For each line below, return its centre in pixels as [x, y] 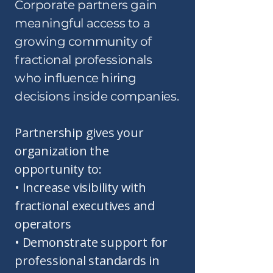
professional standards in [87, 261]
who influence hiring [76, 78]
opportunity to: [58, 169]
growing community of [83, 41]
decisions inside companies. [97, 96]
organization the [62, 151]
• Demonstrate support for [91, 242]
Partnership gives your [79, 133]
